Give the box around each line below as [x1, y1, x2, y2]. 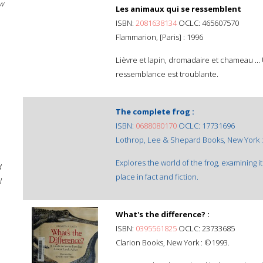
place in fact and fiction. [116, 171, 198, 182]
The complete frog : [116, 106, 194, 117]
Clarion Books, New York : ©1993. [116, 237, 230, 248]
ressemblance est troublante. [116, 69, 218, 79]
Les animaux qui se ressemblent [116, 4, 241, 14]
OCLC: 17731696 [177, 120, 235, 131]
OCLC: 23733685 [177, 223, 235, 234]
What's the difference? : [116, 209, 210, 220]
